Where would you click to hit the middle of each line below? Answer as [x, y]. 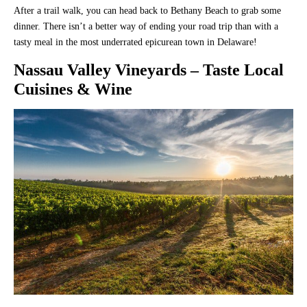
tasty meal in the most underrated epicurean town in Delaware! [137, 42]
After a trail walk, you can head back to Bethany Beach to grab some [147, 10]
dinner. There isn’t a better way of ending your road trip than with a [146, 26]
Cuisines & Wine [73, 89]
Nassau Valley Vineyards [102, 70]
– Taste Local [237, 70]
